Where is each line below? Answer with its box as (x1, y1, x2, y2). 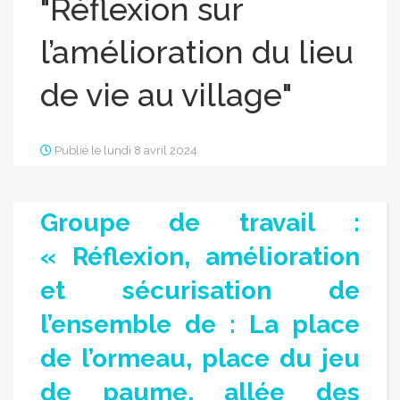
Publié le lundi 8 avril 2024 (52, 144, 197, 158)
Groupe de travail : (40, 208, 360, 238)
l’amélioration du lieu (40, 33, 354, 71)
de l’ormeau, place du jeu (40, 344, 360, 374)
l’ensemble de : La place (40, 310, 360, 340)
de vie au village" (40, 76, 292, 114)
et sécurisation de (40, 276, 360, 306)
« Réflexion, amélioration (40, 242, 360, 272)
